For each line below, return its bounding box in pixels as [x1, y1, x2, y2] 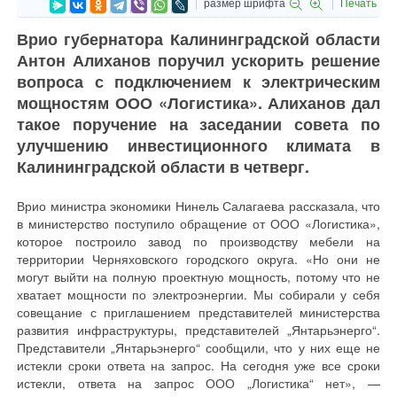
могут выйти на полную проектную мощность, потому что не [17, 268, 380, 285]
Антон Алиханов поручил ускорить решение [17, 49, 380, 72]
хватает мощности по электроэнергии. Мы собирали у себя [17, 285, 380, 303]
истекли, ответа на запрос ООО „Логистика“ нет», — [17, 374, 380, 392]
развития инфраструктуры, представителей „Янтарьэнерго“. [17, 321, 380, 339]
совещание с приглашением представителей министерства [17, 303, 380, 321]
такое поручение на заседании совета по [17, 113, 380, 136]
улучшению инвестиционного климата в [17, 134, 380, 157]
